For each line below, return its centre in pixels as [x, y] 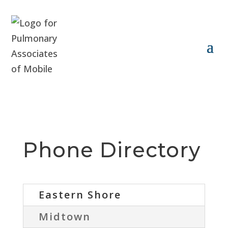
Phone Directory [111, 150]
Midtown [64, 216]
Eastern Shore [80, 194]
